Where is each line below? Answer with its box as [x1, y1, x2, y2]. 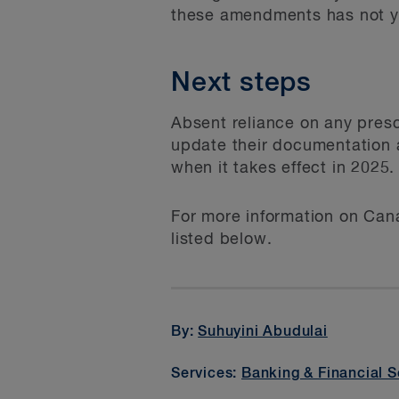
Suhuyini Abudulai [198, 325, 328, 340]
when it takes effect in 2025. [171, 160, 395, 176]
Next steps [171, 70, 312, 97]
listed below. [171, 232, 273, 248]
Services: [171, 366, 242, 381]
